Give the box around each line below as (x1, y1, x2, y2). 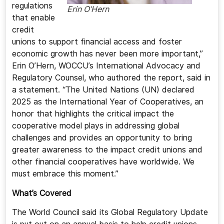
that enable (11, 13, 55, 23)
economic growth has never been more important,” (11, 49, 203, 59)
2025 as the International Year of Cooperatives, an (11, 97, 203, 107)
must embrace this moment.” (11, 169, 118, 179)
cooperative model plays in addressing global (11, 121, 179, 131)
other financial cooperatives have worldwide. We (11, 157, 194, 167)
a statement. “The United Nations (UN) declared (11, 85, 194, 95)
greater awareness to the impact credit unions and (11, 145, 202, 155)
